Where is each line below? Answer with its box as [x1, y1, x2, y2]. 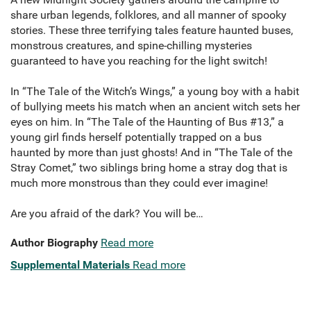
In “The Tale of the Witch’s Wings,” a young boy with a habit [10, 85, 299, 99]
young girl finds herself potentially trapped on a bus [10, 131, 262, 144]
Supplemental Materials [10, 258, 130, 272]
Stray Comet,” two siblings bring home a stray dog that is [10, 161, 287, 175]
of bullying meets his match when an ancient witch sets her [10, 100, 300, 114]
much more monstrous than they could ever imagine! [10, 176, 268, 190]
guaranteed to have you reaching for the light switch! [10, 54, 267, 68]
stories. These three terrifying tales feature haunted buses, [10, 24, 293, 37]
